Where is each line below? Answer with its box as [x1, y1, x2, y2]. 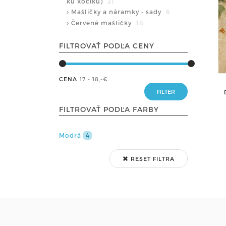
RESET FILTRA [129, 155, 175, 162]
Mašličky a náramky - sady [71, 8, 163, 15]
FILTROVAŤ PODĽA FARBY [59, 104, 159, 114]
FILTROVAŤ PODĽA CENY [59, 41, 154, 50]
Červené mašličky [71, 19, 134, 26]
